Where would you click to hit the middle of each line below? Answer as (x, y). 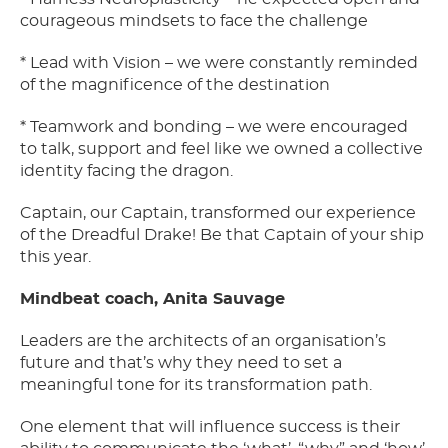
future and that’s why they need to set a (181, 363)
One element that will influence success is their (210, 427)
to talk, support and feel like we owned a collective (221, 149)
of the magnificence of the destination (175, 85)
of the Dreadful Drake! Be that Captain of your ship (222, 235)
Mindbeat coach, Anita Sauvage (152, 299)
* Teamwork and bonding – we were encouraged (214, 127)
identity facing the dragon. (126, 171)
